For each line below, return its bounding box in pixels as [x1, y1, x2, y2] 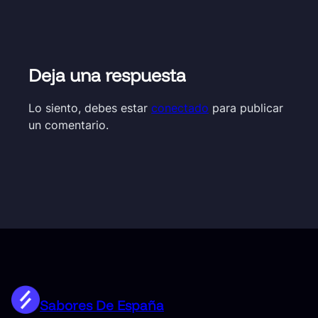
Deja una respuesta [28, 64, 186, 87]
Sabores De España [40, 297, 164, 314]
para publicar [209, 101, 283, 116]
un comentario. [28, 118, 109, 133]
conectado [151, 101, 209, 116]
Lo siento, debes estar [28, 101, 151, 116]
